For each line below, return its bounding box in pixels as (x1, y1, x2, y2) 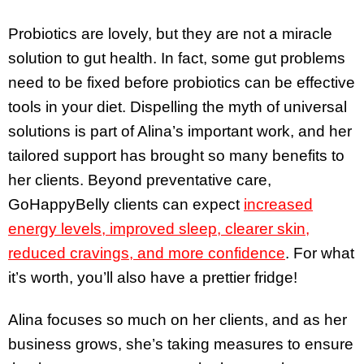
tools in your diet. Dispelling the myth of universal (8, 97, 347, 115)
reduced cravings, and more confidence (8, 244, 285, 262)
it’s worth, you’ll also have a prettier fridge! (8, 268, 297, 286)
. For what (285, 244, 354, 262)
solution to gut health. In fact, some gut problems (8, 49, 345, 67)
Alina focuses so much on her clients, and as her (8, 311, 347, 329)
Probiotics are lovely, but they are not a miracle (8, 24, 332, 42)
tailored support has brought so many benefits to (8, 146, 344, 164)
